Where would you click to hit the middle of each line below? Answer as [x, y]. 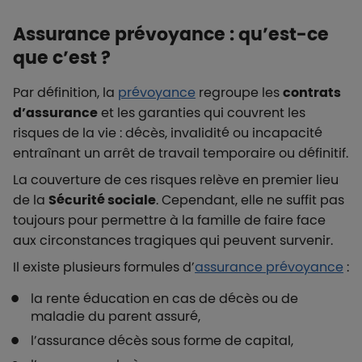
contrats [312, 93]
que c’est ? [62, 58]
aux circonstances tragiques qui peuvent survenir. [173, 240]
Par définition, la [65, 93]
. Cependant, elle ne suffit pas [250, 200]
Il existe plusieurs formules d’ [104, 267]
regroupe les [239, 93]
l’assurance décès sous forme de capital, [162, 341]
